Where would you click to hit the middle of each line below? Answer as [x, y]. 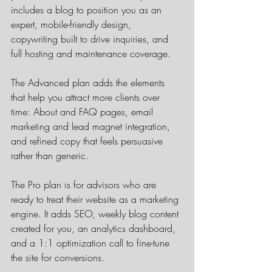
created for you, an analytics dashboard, [95, 228]
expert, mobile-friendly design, [73, 24]
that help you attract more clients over [87, 97]
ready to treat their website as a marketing [96, 199]
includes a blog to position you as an [88, 9]
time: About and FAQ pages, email [83, 111]
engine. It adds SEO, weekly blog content [96, 213]
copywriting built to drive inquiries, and [91, 39]
